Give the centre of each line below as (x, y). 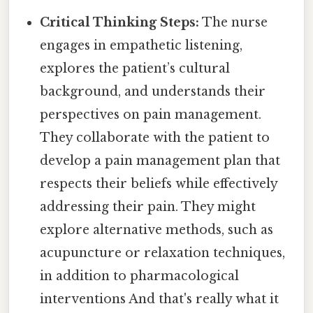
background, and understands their (153, 91)
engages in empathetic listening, (141, 45)
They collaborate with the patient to (155, 137)
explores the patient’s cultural (135, 68)
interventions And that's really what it (160, 299)
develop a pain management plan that (160, 160)
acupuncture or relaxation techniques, (163, 253)
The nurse (234, 22)
